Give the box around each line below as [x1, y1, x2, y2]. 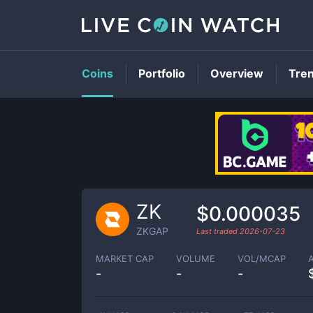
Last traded [196, 226, 240, 236]
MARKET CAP [96, 252, 154, 264]
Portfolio [138, 66, 185, 80]
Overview [210, 66, 263, 80]
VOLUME [176, 252, 215, 264]
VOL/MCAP [238, 252, 286, 264]
